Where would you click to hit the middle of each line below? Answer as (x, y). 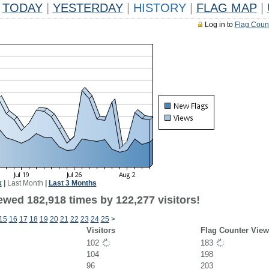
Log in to (219, 25)
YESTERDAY (88, 8)
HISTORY (159, 8)
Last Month (25, 183)
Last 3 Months (72, 183)
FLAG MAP (226, 8)
